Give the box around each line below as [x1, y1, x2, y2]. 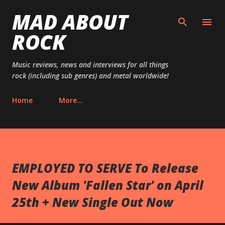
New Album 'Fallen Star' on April [12, 177, 203, 193]
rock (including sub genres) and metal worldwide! [12, 71, 169, 80]
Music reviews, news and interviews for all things [12, 60, 168, 69]
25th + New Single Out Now [12, 194, 173, 210]
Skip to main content [78, 8, 149, 17]
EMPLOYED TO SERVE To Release [12, 160, 198, 176]
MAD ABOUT [12, 8, 128, 36]
